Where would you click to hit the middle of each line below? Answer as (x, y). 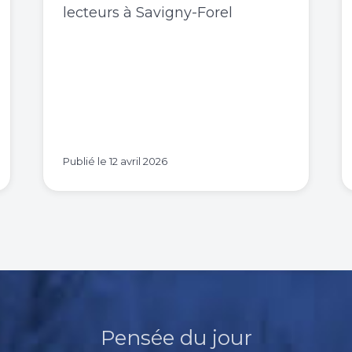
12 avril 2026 (138, 161)
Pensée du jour (176, 337)
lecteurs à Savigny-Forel (148, 12)
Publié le (86, 161)
